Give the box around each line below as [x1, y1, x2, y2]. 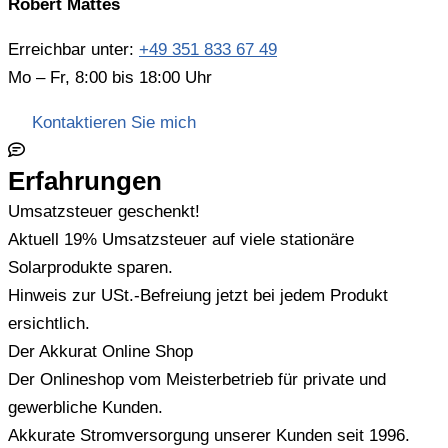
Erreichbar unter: [8, 40, 139, 60]
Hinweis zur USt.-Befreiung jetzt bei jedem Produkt [8, 286, 388, 306]
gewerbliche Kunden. [8, 398, 163, 418]
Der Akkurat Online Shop [8, 342, 193, 362]
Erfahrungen [8, 166, 162, 197]
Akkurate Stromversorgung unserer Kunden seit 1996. [8, 426, 410, 446]
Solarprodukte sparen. [8, 258, 173, 278]
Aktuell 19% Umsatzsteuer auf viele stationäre [8, 230, 354, 250]
